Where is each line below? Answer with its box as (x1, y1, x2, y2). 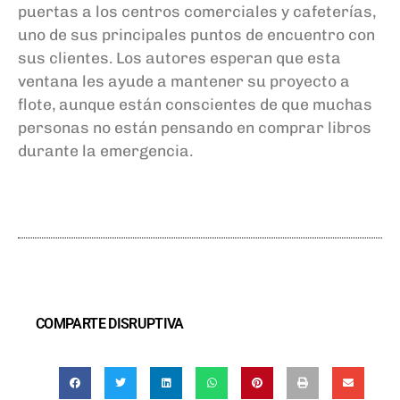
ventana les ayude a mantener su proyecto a (18, 71, 350, 91)
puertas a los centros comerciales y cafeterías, (18, 2, 376, 21)
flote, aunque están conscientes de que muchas (18, 95, 372, 114)
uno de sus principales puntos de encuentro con (18, 25, 375, 45)
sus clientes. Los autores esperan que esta (18, 48, 341, 68)
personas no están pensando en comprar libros (18, 118, 371, 137)
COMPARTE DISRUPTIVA (36, 315, 184, 333)
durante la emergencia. (18, 141, 193, 161)
